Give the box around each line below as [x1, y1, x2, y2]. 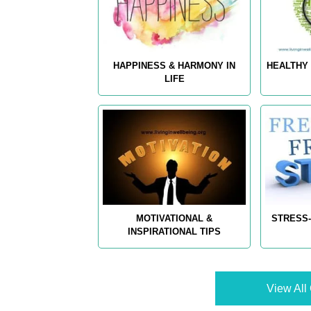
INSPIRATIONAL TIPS [128, 226, 221, 237]
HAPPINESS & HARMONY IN [113, 60, 236, 72]
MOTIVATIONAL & [136, 213, 213, 224]
